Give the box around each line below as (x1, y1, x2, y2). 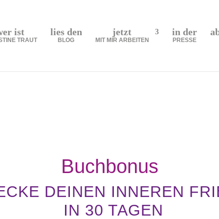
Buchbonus (61, 155, 158, 177)
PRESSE (172, 36, 197, 44)
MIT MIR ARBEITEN (95, 36, 149, 44)
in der (172, 26, 197, 37)
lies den (50, 26, 82, 37)
